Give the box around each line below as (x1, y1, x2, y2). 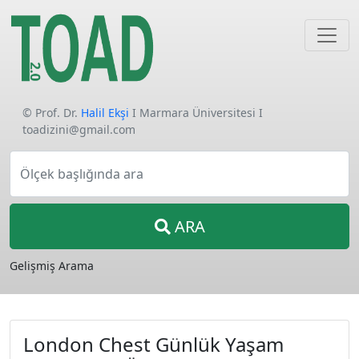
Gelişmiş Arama (10, 258, 94, 273)
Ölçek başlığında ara (20, 165, 143, 183)
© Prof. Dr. (22, 105, 81, 120)
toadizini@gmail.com (22, 122, 135, 137)
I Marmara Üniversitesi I (129, 105, 263, 120)
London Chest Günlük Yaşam (23, 331, 284, 357)
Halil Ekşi (81, 105, 129, 120)
